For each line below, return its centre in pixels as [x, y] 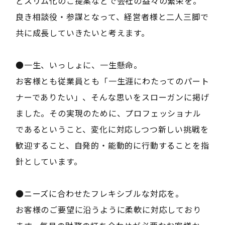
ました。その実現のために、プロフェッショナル [108, 113]
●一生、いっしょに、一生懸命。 [79, 65]
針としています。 [49, 161]
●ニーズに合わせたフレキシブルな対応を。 [99, 193]
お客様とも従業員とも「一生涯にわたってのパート [112, 81]
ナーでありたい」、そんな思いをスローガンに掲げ [112, 97]
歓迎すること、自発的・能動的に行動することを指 [112, 145]
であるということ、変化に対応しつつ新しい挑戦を [112, 129]
